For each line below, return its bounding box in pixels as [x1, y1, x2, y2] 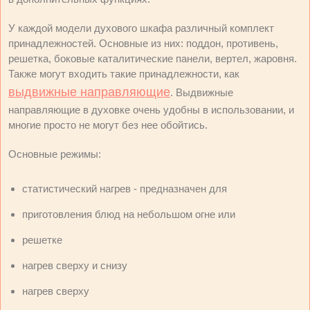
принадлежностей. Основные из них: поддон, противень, [8, 37, 278, 49]
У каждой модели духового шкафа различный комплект [8, 22, 274, 34]
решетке [22, 234, 62, 246]
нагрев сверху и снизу [22, 259, 127, 271]
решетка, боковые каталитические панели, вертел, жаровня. [8, 53, 297, 64]
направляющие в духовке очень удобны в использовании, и [8, 104, 294, 116]
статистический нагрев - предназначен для [22, 183, 227, 194]
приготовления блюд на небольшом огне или [22, 208, 235, 220]
